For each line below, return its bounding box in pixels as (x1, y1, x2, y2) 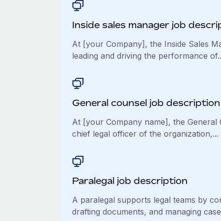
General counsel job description (72, 97, 220, 108)
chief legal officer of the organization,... (72, 129, 219, 139)
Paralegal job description (72, 175, 187, 186)
